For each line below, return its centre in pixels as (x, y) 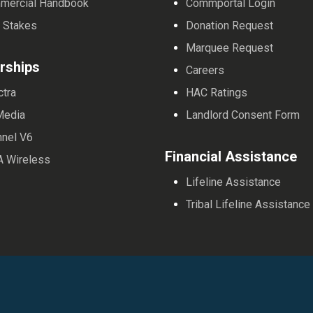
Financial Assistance (231, 156)
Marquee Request (229, 48)
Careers (205, 70)
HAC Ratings (216, 92)
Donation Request (229, 25)
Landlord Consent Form (242, 115)
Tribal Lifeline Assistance (248, 204)
